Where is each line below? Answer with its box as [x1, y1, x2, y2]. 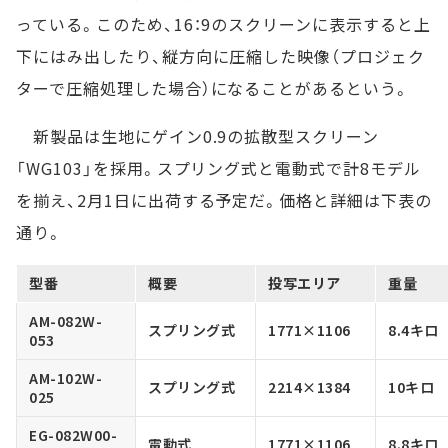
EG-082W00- [29, 425, 118, 446]
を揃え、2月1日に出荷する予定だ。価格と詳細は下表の [16, 188, 432, 213]
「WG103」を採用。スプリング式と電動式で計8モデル [16, 156, 421, 181]
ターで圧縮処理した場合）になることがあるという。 [16, 76, 411, 101]
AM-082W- [29, 311, 103, 332]
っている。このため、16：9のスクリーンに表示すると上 [16, 12, 431, 37]
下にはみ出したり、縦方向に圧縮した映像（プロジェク [16, 44, 425, 69]
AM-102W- [29, 368, 103, 389]
